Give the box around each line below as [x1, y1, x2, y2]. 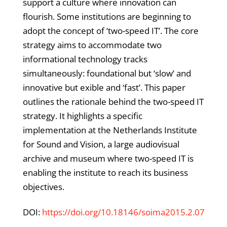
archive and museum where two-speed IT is [22, 152, 194, 164]
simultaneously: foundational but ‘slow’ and [22, 67, 191, 79]
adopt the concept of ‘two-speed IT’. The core [22, 24, 199, 36]
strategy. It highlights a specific [22, 109, 142, 122]
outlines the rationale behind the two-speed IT [22, 95, 204, 107]
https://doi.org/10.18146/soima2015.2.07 [42, 206, 205, 218]
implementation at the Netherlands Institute [22, 124, 197, 136]
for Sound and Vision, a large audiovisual [22, 138, 179, 150]
